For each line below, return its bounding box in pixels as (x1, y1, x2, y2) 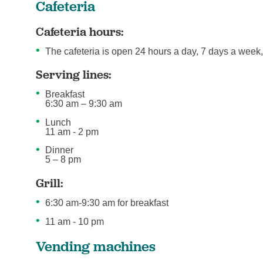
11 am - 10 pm (45, 216, 104, 227)
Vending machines (36, 237, 156, 255)
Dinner (45, 145, 74, 156)
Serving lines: (36, 67, 112, 82)
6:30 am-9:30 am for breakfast (45, 197, 169, 208)
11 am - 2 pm (45, 126, 99, 137)
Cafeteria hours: (36, 23, 124, 39)
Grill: (36, 176, 64, 191)
